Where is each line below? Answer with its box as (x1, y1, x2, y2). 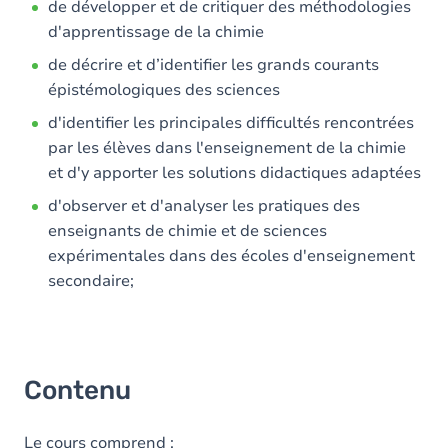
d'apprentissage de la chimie (48, 21, 264, 43)
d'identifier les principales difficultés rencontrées (48, 112, 414, 134)
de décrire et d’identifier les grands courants (48, 54, 379, 76)
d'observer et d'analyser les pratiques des (48, 195, 360, 217)
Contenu (24, 375, 131, 406)
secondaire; (48, 270, 134, 292)
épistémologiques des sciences (48, 79, 280, 101)
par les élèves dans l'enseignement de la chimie (48, 137, 406, 159)
